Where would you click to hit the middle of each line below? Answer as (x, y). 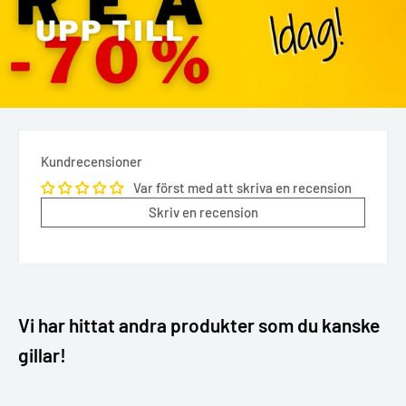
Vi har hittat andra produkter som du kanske (199, 324)
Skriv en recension (203, 212)
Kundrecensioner (92, 161)
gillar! (42, 354)
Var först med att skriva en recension (242, 187)
